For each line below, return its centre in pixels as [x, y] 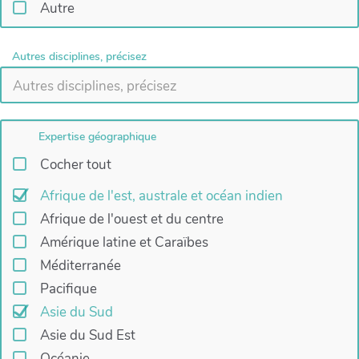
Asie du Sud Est [87, 336]
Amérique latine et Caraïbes [124, 243]
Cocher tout [75, 165]
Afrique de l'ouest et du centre [131, 220]
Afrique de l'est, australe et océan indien [161, 196]
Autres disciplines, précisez [79, 56]
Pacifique [68, 289]
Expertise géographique [98, 137]
